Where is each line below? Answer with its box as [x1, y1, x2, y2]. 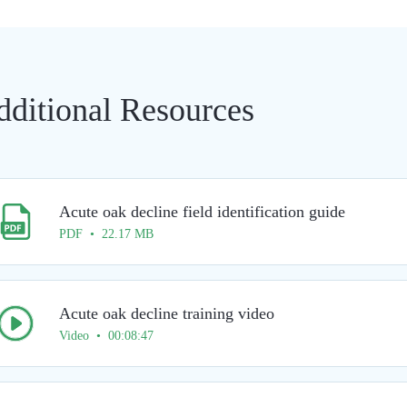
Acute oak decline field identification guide [59, 203, 345, 221]
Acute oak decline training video [59, 304, 274, 323]
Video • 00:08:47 [59, 329, 154, 342]
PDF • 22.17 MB [59, 227, 154, 241]
